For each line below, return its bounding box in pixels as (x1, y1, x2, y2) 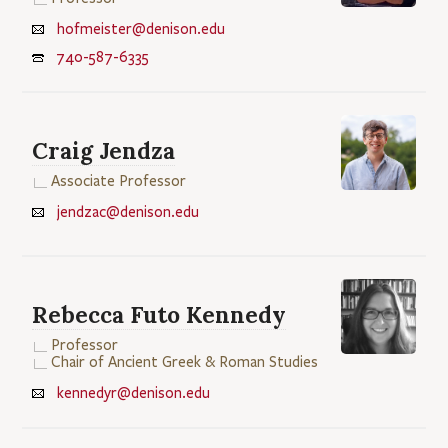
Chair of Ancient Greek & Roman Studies (51, 352, 319, 371)
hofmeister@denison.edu (57, 19, 226, 38)
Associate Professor (51, 171, 187, 190)
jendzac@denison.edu (57, 202, 200, 221)
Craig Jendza (32, 135, 176, 165)
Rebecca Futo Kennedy (32, 299, 287, 329)
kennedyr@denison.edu (57, 383, 211, 402)
